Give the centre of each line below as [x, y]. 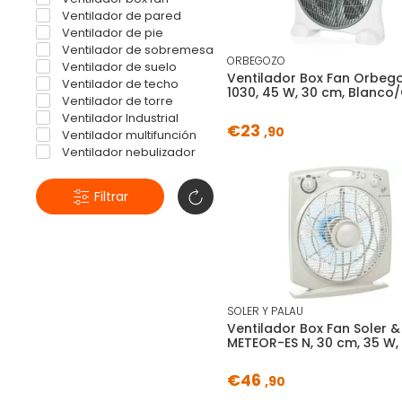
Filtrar [109, 197]
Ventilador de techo [119, 84]
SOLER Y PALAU [265, 310]
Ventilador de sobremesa [136, 50]
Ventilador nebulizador [127, 153]
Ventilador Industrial [119, 118]
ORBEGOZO [256, 61]
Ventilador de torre [116, 101]
